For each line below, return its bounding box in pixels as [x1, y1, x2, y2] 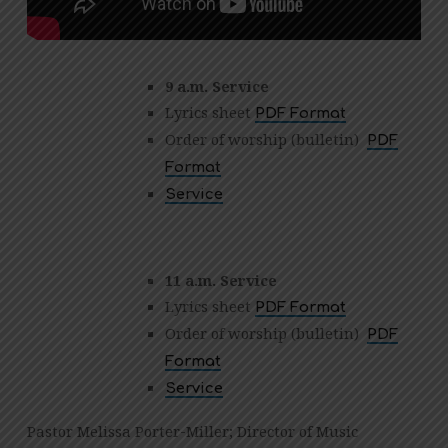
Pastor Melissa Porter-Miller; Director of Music [26, 420, 358, 441]
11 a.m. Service [164, 269, 277, 290]
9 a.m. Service [164, 76, 269, 97]
